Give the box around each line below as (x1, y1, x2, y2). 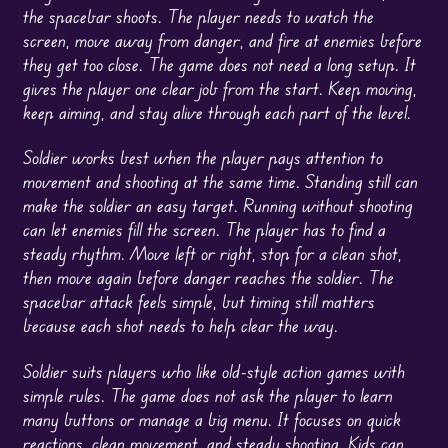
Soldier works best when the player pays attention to (22, 146, 383, 169)
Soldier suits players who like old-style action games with (22, 359, 405, 382)
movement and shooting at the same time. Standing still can (22, 170, 418, 193)
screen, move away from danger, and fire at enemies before (22, 28, 422, 51)
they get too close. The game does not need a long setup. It (22, 52, 416, 75)
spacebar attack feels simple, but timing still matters (22, 290, 375, 313)
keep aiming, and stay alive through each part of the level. (22, 100, 411, 123)
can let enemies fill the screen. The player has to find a (22, 218, 386, 241)
